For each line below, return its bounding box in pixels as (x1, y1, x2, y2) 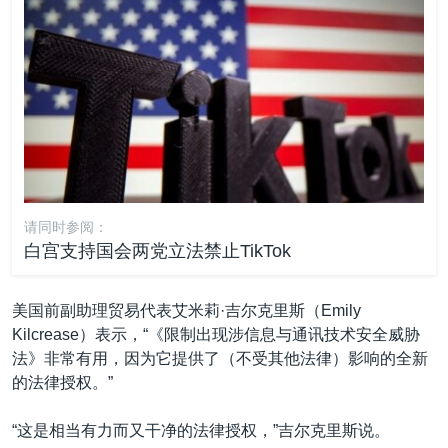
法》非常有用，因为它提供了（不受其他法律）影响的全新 (12, 349, 428, 367)
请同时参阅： (24, 218, 108, 235)
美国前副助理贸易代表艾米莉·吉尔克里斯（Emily (12, 301, 361, 319)
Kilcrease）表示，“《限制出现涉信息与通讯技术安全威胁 (12, 325, 420, 343)
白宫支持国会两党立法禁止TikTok (24, 240, 291, 261)
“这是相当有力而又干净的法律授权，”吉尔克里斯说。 (12, 421, 390, 439)
